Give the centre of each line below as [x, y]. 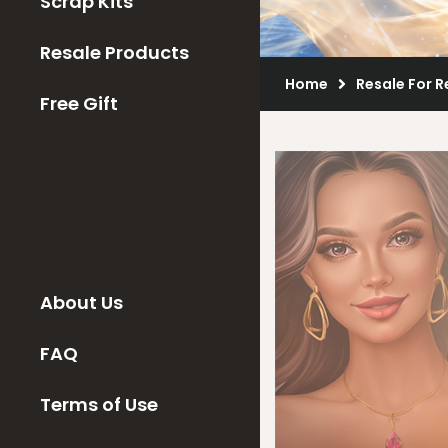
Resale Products [114, 52]
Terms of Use [99, 404]
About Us [81, 302]
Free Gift [79, 103]
